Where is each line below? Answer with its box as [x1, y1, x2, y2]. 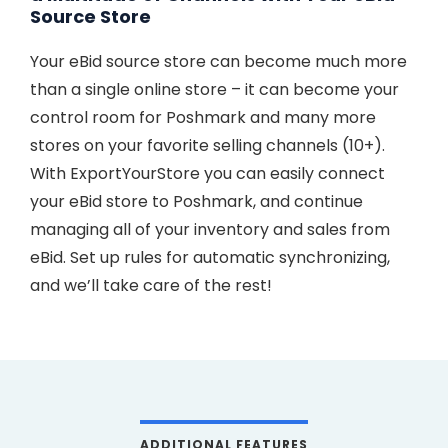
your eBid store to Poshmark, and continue [30, 189, 363, 213]
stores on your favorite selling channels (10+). [30, 133, 385, 157]
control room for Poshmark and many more [30, 105, 376, 129]
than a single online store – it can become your [30, 77, 399, 101]
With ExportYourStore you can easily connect [30, 161, 385, 185]
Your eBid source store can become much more [30, 49, 407, 73]
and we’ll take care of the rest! [30, 273, 272, 297]
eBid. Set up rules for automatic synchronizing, [30, 245, 390, 269]
